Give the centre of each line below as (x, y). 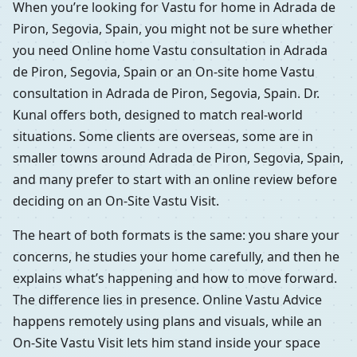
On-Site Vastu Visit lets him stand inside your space (167, 342)
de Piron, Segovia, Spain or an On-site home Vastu (164, 71)
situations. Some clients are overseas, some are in (163, 136)
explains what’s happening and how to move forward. (175, 278)
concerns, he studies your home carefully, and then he (176, 256)
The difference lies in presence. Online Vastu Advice (167, 299)
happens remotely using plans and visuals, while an (167, 321)
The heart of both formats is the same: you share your (176, 235)
